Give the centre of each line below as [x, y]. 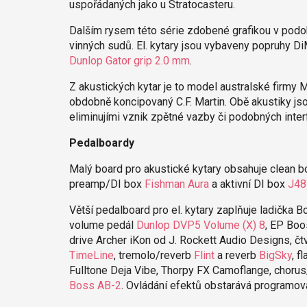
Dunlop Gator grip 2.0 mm [129, 60]
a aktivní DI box [248, 184]
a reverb [236, 255]
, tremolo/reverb [153, 255]
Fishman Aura [176, 184]
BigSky [275, 255]
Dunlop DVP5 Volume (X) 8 [200, 225]
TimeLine [91, 255]
